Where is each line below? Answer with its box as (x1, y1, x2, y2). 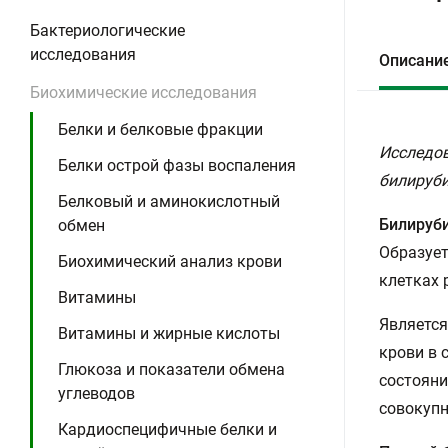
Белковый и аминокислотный (58, 192, 280, 211)
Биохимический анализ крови (58, 252, 282, 271)
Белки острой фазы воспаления (58, 156, 296, 175)
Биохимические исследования (30, 83, 257, 102)
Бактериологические (30, 21, 185, 40)
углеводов (58, 384, 135, 403)
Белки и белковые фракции (58, 120, 263, 139)
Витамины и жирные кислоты (58, 324, 280, 343)
